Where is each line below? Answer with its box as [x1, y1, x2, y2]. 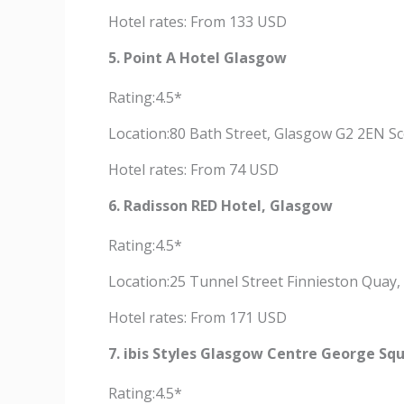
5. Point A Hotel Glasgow [108, 48, 287, 68]
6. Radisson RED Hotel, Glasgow [108, 196, 333, 216]
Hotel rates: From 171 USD [108, 308, 287, 327]
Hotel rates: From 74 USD [108, 160, 279, 179]
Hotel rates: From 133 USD [108, 12, 287, 32]
